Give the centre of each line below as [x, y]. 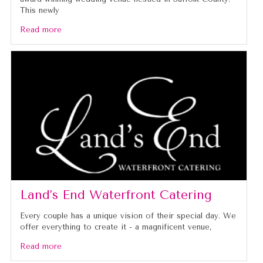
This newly [39, 11]
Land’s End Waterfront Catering [116, 195]
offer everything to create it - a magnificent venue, [115, 227]
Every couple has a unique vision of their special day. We [128, 216]
